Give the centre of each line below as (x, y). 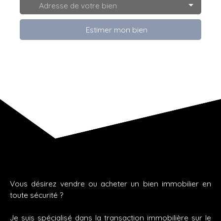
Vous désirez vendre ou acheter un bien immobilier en (110, 184)
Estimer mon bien (116, 29)
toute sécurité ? (37, 195)
